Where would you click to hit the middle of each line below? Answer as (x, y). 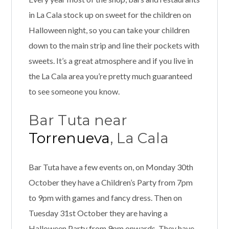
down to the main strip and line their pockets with (114, 45)
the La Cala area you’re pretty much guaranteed (110, 76)
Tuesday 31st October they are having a (98, 213)
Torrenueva (69, 138)
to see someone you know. (74, 91)
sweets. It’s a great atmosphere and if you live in (111, 61)
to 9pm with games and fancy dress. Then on (105, 198)
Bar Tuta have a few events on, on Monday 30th (111, 167)
